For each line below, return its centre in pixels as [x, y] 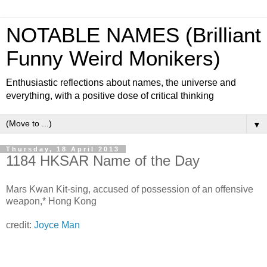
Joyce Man [57, 225]
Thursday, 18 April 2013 [63, 149]
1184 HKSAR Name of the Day [103, 161]
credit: [20, 225]
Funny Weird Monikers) [113, 58]
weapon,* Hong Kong [51, 201]
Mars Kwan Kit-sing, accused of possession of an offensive [130, 189]
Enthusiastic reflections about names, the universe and [121, 83]
